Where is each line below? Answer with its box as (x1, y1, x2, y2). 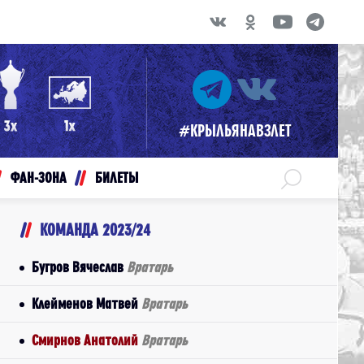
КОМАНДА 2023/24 (40, 221, 150, 238)
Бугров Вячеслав (32, 259, 127, 275)
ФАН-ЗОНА (11, 170, 67, 185)
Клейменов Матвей (32, 296, 141, 311)
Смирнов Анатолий (32, 332, 141, 348)
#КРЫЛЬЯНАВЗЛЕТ (178, 122, 291, 139)
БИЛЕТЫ (95, 170, 138, 185)
